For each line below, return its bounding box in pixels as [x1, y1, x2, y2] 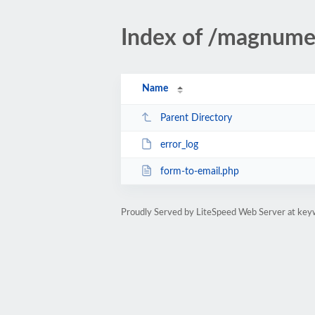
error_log [160, 139, 198, 150]
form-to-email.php [160, 166, 239, 176]
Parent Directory [160, 112, 232, 123]
